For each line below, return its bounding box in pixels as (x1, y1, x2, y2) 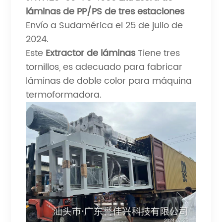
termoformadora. (26, 88, 102, 102)
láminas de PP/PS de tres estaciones (26, 4, 185, 19)
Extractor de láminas (46, 46, 136, 60)
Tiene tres (135, 46, 180, 60)
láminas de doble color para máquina (26, 74, 192, 88)
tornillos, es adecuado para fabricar (26, 60, 183, 74)
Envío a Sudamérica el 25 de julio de (26, 18, 183, 33)
